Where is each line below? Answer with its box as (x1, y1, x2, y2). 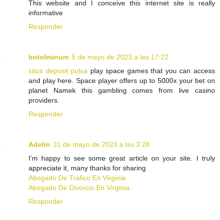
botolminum (28, 53, 69, 61)
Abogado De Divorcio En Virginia (28, 183, 130, 192)
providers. (28, 96, 59, 104)
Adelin (28, 140, 50, 148)
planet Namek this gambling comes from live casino (28, 86, 215, 94)
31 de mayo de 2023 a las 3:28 (53, 140, 150, 148)
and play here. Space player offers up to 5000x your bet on (28, 76, 215, 84)
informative (28, 8, 63, 17)
